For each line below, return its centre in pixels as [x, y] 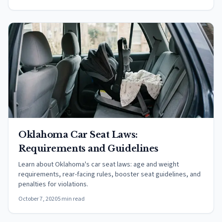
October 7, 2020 [38, 199]
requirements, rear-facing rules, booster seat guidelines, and [110, 174]
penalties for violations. [53, 184]
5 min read [71, 199]
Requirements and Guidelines [88, 149]
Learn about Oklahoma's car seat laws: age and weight [99, 165]
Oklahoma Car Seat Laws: [78, 135]
